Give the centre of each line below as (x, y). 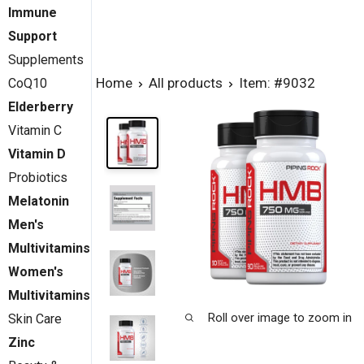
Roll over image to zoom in (280, 317)
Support (32, 36)
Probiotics (38, 178)
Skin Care (35, 319)
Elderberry (41, 107)
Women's (36, 272)
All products (186, 82)
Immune (32, 13)
